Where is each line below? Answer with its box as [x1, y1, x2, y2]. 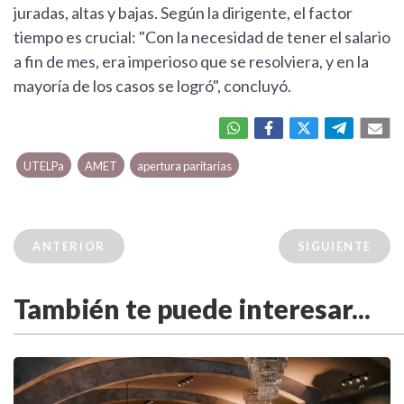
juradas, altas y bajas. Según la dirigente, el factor [14, 3, 353, 23]
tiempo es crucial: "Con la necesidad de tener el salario [14, 27, 390, 48]
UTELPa [23, 159, 65, 174]
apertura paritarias [136, 159, 232, 174]
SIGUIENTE [297, 239, 372, 254]
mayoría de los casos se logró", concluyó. [14, 76, 291, 96]
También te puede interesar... [14, 292, 371, 326]
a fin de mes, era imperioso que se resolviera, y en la [14, 51, 369, 72]
